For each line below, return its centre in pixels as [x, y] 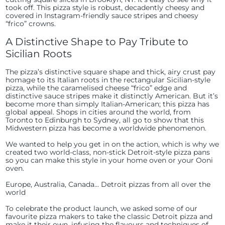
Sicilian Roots [39, 54]
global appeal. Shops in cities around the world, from [98, 112]
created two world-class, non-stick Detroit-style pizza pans [108, 152]
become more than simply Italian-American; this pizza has [108, 104]
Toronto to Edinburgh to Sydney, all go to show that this [105, 120]
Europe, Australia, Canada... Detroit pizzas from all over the [108, 184]
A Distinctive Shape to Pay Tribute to [97, 42]
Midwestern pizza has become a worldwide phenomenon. [106, 128]
